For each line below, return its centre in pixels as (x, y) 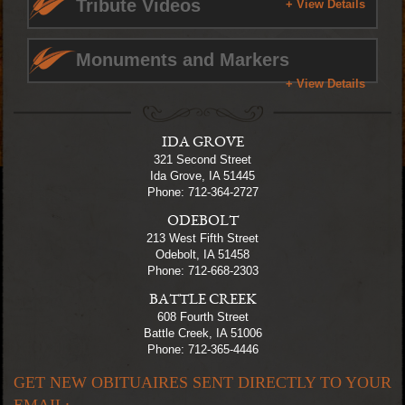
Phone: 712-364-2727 (202, 192)
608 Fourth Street (202, 317)
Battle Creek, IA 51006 (202, 333)
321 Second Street (202, 160)
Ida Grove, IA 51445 (202, 176)
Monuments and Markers (183, 60)
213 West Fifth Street (202, 238)
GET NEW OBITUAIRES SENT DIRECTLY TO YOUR (202, 382)
